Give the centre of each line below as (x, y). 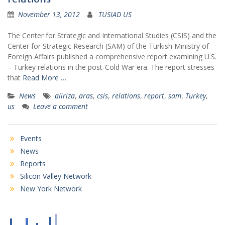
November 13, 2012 (49, 14)
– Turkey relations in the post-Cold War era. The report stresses (111, 67)
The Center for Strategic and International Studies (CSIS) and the (112, 35)
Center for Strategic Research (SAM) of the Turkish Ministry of (108, 46)
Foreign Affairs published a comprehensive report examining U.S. (112, 57)
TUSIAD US (115, 14)
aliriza (65, 96)
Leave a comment (61, 106)
